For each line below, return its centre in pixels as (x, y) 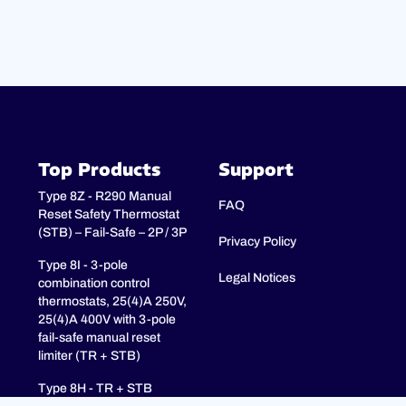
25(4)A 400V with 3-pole (106, 320)
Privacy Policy (257, 242)
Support (256, 169)
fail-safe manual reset (99, 338)
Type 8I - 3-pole (82, 266)
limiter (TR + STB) (89, 356)
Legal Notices (256, 278)
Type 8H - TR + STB (95, 389)
